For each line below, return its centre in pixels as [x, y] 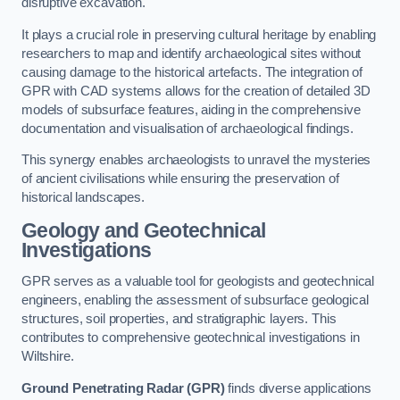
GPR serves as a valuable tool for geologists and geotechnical [198, 282]
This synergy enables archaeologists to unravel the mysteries [196, 160]
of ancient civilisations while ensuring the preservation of [180, 179]
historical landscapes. [83, 198]
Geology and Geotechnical [144, 230]
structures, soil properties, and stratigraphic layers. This [179, 319]
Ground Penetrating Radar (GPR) [123, 388]
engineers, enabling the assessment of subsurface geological [195, 300]
